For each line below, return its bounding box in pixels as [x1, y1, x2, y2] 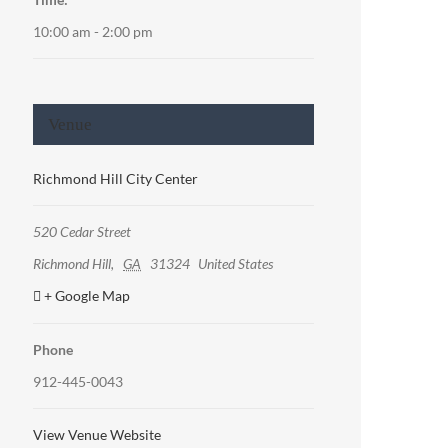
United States [198, 255, 274, 273]
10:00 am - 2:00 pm [33, 23, 154, 41]
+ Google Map [44, 287, 131, 305]
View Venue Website [33, 426, 162, 444]
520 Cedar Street [33, 223, 132, 241]
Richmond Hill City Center [33, 170, 199, 188]
